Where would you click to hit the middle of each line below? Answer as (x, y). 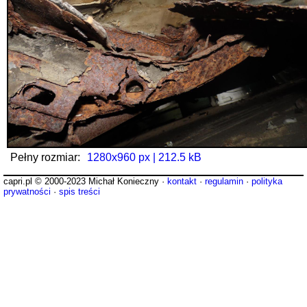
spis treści (79, 192)
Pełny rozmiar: (45, 158)
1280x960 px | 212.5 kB (144, 158)
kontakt (182, 182)
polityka (267, 182)
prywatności (27, 192)
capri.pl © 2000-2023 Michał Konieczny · (85, 182)
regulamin (224, 182)
